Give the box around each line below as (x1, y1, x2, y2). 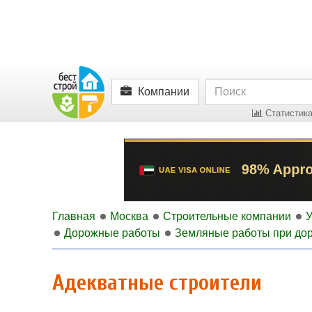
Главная (52, 210, 95, 222)
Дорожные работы (64, 227, 160, 239)
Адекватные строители (52, 270, 262, 295)
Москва (110, 210, 148, 222)
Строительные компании (163, 210, 291, 222)
